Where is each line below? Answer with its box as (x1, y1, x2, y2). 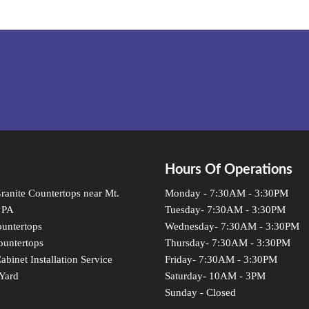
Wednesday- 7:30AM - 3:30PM (165, 220, 299, 232)
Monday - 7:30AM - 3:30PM (165, 187, 288, 199)
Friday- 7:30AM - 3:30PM (165, 253, 277, 265)
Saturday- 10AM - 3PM (165, 270, 266, 281)
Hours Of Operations (165, 162, 292, 177)
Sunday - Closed (165, 286, 236, 298)
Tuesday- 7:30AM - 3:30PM (165, 203, 286, 215)
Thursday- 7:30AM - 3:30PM (165, 237, 290, 248)
